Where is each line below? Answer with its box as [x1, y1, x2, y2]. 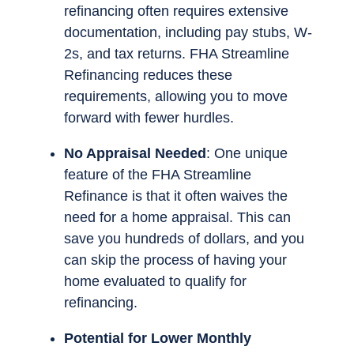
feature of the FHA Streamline [64, 167, 251, 183]
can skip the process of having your [64, 252, 287, 269]
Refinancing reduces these [64, 67, 232, 84]
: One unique [206, 145, 288, 162]
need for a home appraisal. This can [64, 209, 291, 226]
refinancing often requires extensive [64, 3, 288, 20]
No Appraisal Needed [64, 145, 206, 162]
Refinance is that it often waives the [64, 188, 288, 205]
